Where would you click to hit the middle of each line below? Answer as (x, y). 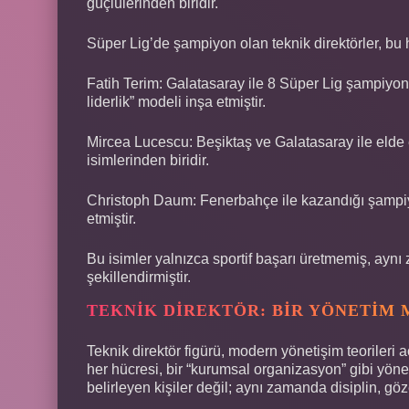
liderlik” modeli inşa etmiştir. (176, 101)
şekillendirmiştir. (139, 277)
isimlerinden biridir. (148, 160)
